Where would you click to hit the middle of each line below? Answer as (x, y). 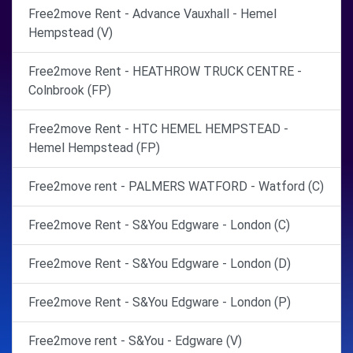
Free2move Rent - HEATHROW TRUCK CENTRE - (165, 71)
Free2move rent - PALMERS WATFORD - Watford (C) (176, 186)
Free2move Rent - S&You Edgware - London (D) (160, 263)
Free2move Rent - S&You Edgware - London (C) (159, 225)
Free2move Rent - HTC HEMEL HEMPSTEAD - (158, 128)
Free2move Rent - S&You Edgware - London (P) (160, 302)
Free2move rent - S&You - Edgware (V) (135, 340)
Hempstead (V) (71, 32)
